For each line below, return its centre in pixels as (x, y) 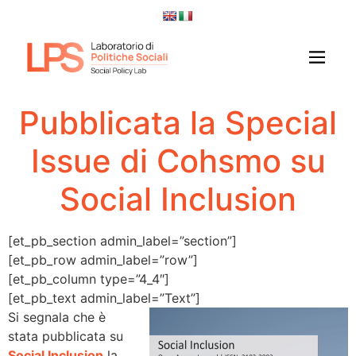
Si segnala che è (57, 317)
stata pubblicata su (66, 336)
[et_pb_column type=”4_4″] (89, 279)
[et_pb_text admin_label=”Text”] (104, 298)
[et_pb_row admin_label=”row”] (103, 259)
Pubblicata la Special (178, 122)
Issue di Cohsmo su (178, 161)
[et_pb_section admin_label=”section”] (122, 240)
